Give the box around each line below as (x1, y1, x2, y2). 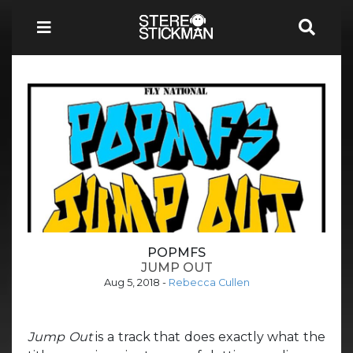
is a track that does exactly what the (95, 329, 326, 344)
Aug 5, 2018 (103, 276, 160, 288)
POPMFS (147, 244, 206, 260)
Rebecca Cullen (168, 276, 250, 288)
